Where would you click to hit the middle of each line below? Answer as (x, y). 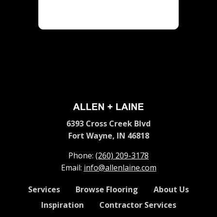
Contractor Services (138, 205)
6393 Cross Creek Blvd (108, 123)
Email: (71, 167)
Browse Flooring (107, 189)
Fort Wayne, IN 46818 (108, 135)
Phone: (81, 155)
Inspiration (62, 205)
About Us (171, 189)
